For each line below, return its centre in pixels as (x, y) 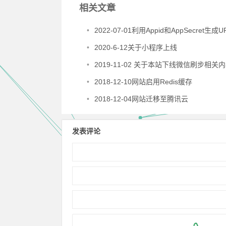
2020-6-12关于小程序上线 (136, 47)
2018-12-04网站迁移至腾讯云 (141, 99)
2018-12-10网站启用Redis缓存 (143, 82)
